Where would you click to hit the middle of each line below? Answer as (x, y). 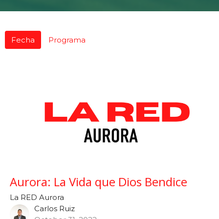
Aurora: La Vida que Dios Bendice (99, 181)
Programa (67, 40)
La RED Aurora (37, 197)
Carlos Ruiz (55, 208)
